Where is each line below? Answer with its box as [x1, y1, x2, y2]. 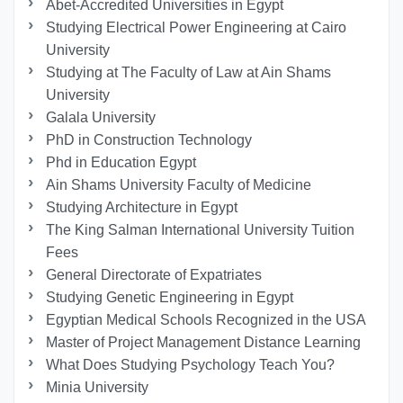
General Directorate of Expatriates [46, 267, 263, 283]
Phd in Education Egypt [46, 155, 197, 171]
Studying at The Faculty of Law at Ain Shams [46, 65, 332, 81]
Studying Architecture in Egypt [46, 200, 238, 216]
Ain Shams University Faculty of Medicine [46, 177, 312, 193]
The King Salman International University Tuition [46, 222, 355, 238]
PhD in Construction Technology [46, 132, 253, 148]
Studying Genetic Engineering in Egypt [46, 290, 294, 306]
